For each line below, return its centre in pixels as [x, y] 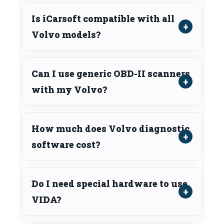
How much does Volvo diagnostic [110, 129]
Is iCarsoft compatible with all [103, 19]
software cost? [66, 145]
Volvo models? [66, 35]
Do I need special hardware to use [109, 184]
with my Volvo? [69, 90]
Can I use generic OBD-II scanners [111, 74]
